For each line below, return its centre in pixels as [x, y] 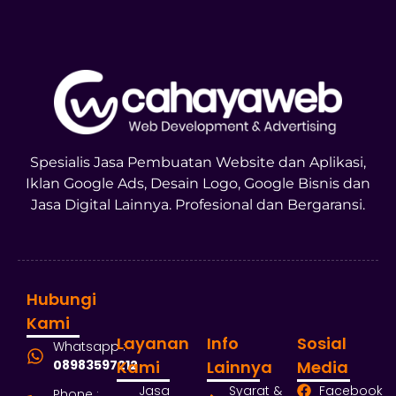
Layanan [153, 343]
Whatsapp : [89, 346]
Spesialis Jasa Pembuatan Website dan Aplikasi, [198, 162]
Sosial [322, 343]
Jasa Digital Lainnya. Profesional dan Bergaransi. [198, 204]
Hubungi [61, 299]
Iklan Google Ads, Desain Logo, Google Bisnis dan [198, 183]
